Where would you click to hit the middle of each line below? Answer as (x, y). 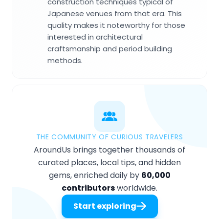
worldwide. (136, 188)
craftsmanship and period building (110, 49)
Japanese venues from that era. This (115, 14)
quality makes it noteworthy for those (116, 25)
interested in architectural (95, 37)
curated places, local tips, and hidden (109, 163)
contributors (88, 188)
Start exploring (105, 206)
